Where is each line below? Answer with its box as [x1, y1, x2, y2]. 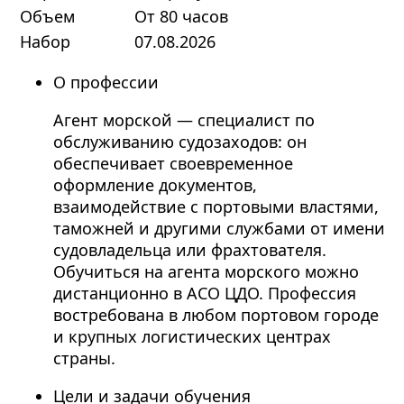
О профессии [52, 71, 159, 94]
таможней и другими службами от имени [52, 217, 385, 240]
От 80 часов [133, 5, 228, 28]
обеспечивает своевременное [52, 152, 293, 175]
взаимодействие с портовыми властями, [52, 196, 379, 218]
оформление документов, [52, 174, 257, 197]
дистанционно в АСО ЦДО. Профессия [52, 282, 356, 305]
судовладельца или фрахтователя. [52, 239, 326, 262]
